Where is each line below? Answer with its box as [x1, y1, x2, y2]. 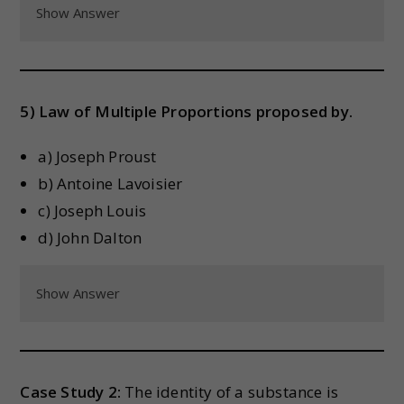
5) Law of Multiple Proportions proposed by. [20, 101, 353, 122]
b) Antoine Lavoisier [38, 173, 183, 194]
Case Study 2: [20, 381, 122, 402]
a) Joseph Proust [38, 146, 157, 167]
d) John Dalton [38, 227, 142, 248]
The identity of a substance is [121, 381, 339, 402]
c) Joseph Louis [38, 200, 147, 221]
